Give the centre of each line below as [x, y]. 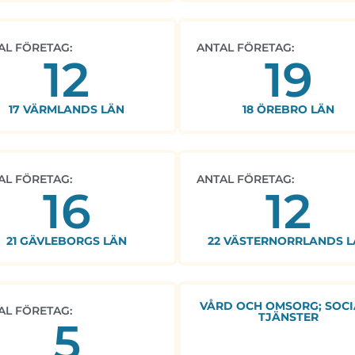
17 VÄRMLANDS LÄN [67, 110]
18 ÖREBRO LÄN [288, 110]
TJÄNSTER [288, 317]
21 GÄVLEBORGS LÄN [67, 241]
